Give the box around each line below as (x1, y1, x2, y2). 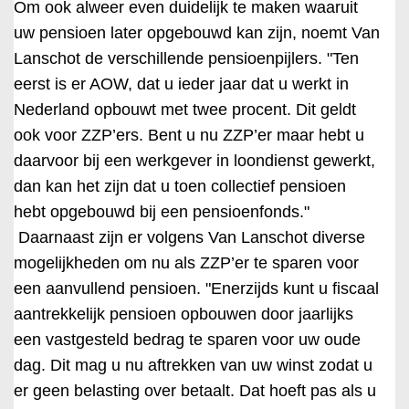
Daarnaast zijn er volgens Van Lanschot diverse (14, 228, 365, 246)
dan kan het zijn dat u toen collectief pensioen (14, 177, 346, 195)
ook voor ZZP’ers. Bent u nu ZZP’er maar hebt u (14, 126, 364, 144)
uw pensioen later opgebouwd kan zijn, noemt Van (14, 24, 380, 42)
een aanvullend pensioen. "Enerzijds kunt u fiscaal (14, 279, 379, 298)
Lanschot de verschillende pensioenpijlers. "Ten (14, 49, 359, 68)
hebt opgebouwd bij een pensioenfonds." (14, 203, 309, 221)
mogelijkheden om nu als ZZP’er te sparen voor (14, 254, 359, 272)
